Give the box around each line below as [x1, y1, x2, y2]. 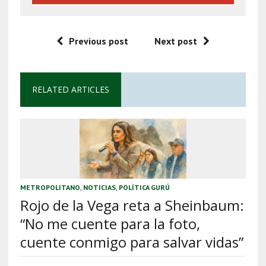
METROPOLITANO [20, 182, 80, 192]
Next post [154, 34, 197, 47]
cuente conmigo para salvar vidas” [20, 232, 243, 252]
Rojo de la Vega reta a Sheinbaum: [20, 195, 244, 215]
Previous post [68, 34, 128, 47]
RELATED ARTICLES [31, 83, 109, 95]
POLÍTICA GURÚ [118, 182, 170, 192]
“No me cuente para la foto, [20, 213, 200, 233]
